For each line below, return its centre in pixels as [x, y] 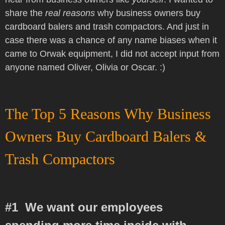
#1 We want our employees [84, 207]
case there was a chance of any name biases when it [111, 40]
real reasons [70, 13]
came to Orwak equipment [58, 54]
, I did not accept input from [165, 54]
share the [25, 13]
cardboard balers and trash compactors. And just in [107, 27]
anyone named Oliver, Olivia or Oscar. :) [86, 67]
